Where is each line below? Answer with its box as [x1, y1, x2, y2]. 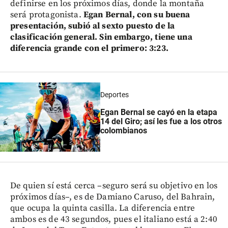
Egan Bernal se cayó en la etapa [100, 107, 218, 117]
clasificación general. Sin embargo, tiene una [10, 31, 192, 43]
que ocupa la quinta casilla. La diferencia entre [10, 202, 195, 214]
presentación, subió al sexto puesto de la [10, 20, 175, 32]
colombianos [100, 125, 148, 135]
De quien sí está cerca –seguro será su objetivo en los [10, 180, 218, 191]
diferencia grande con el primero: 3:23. [10, 42, 168, 54]
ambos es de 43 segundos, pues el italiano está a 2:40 [10, 213, 217, 225]
